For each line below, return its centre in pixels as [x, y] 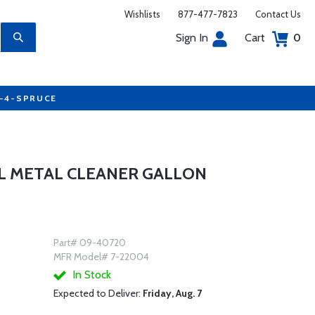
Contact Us [278, 14]
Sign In [192, 38]
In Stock [90, 275]
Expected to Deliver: [98, 293]
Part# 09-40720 [89, 243]
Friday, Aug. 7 [172, 293]
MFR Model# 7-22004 [101, 257]
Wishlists [142, 14]
